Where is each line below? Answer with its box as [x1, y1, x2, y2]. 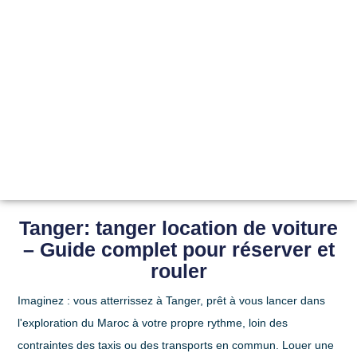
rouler [150, 260, 207, 283]
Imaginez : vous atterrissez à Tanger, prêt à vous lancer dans [18, 294, 326, 308]
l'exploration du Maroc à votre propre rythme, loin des [18, 316, 288, 330]
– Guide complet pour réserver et [22, 238, 335, 261]
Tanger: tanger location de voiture [19, 217, 338, 240]
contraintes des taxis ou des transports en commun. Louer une [18, 339, 335, 352]
